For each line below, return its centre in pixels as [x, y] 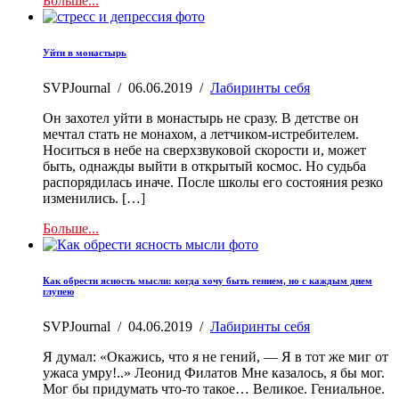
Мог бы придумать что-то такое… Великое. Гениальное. [214, 388]
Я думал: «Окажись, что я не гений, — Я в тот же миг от [216, 356]
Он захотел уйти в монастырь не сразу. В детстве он [201, 118]
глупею [58, 291]
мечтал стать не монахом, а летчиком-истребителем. [201, 134]
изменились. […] [94, 198]
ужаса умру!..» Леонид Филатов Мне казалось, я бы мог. [214, 372]
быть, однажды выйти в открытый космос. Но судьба [204, 166]
